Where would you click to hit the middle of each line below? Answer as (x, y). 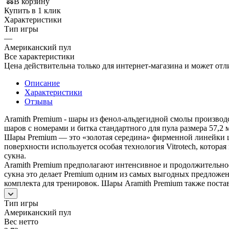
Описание (42, 83)
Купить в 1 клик (32, 10)
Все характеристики (39, 56)
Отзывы (39, 101)
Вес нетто (21, 221)
